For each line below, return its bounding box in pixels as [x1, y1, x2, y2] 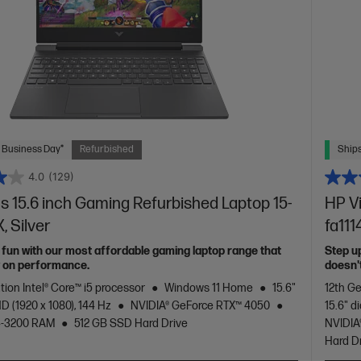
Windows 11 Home [164, 280, 254, 295]
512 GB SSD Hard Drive [74, 316, 189, 330]
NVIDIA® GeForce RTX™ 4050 [131, 298, 271, 313]
